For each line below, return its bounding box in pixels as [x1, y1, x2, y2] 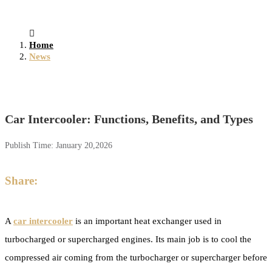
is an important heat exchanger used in [73, 216, 222, 226]
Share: [5, 174, 38, 187]
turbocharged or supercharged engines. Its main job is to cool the [5, 234, 251, 244]
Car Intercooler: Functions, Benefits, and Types [5, 112, 253, 126]
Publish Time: [5, 141, 56, 151]
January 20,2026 [56, 141, 112, 151]
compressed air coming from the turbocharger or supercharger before [5, 252, 267, 262]
